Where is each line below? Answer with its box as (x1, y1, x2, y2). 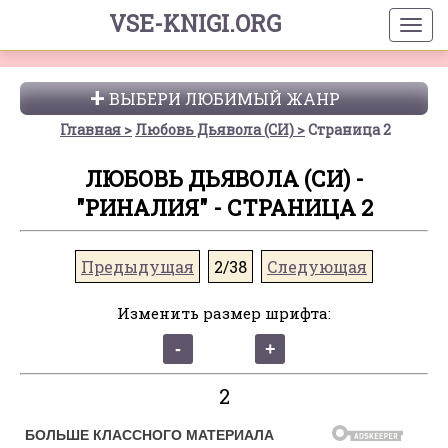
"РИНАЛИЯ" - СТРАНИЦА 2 (75, 193, 373, 222)
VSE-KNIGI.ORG (108, 8, 281, 38)
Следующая (267, 256, 367, 277)
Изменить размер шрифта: (117, 303, 331, 323)
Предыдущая (81, 256, 194, 277)
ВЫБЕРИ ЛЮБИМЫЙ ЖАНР (108, 88, 340, 109)
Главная (60, 120, 121, 139)
